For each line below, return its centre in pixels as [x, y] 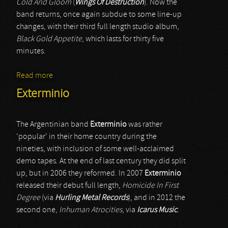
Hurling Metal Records [92, 198]
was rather [145, 125]
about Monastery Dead [91, 76]
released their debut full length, [69, 186]
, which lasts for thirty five [123, 39]
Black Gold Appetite [49, 39]
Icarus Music [157, 210]
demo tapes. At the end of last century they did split [101, 161]
